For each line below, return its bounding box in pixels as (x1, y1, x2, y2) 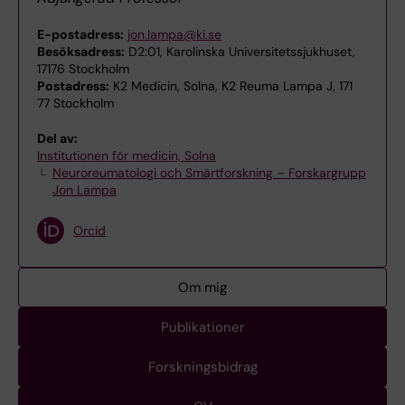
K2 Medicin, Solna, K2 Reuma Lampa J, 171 (109, 78, 353, 95)
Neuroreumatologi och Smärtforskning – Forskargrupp (52, 165, 366, 182)
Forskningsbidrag (147, 358, 258, 377)
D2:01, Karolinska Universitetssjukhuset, (125, 43, 355, 61)
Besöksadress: (37, 43, 125, 61)
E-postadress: (37, 26, 124, 43)
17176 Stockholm (37, 61, 129, 78)
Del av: (37, 130, 78, 147)
